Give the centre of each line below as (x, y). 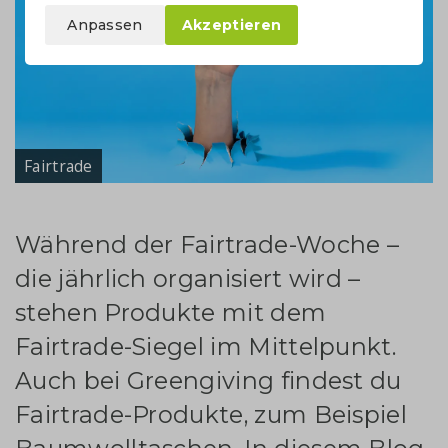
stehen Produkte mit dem (171, 312)
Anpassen (105, 25)
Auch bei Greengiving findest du (208, 380)
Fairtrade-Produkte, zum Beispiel (211, 414)
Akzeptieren (231, 25)
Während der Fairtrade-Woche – (207, 244)
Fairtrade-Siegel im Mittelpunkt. (206, 346)
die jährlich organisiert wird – (188, 278)
